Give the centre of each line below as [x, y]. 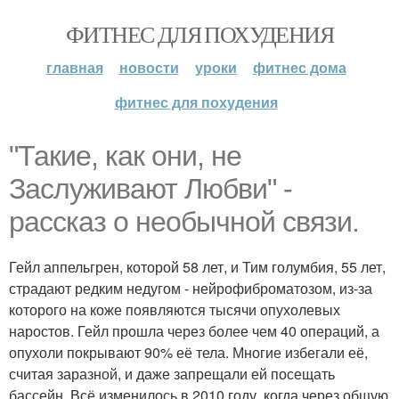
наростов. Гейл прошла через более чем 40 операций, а [194, 331]
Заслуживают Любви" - [151, 189]
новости [149, 67]
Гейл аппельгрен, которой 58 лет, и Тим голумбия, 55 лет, [197, 267]
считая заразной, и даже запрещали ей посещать [172, 374]
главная [74, 67]
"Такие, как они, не [125, 156]
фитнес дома [299, 67]
